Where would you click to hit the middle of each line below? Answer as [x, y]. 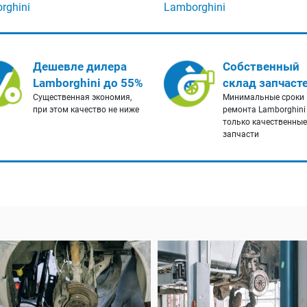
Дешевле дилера [79, 67]
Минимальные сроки [263, 98]
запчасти [241, 135]
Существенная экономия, [82, 98]
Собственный [261, 67]
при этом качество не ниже [86, 110]
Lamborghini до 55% [88, 83]
